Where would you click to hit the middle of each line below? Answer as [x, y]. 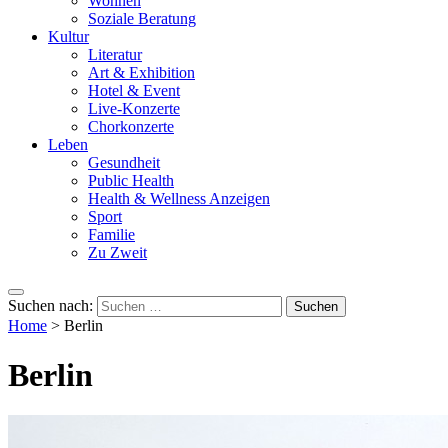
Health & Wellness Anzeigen [179, 199]
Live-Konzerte [134, 109]
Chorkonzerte [131, 127]
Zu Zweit [117, 253]
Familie [111, 235]
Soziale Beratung [142, 19]
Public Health [131, 181]
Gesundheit [124, 163]
